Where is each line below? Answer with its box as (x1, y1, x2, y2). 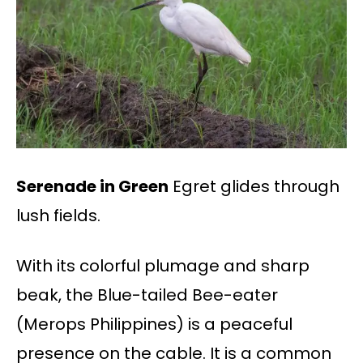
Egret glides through (169, 175, 340, 199)
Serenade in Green (16, 175, 169, 199)
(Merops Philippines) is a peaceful (16, 313, 293, 336)
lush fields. (16, 204, 100, 228)
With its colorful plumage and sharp (16, 254, 310, 278)
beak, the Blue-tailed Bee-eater (16, 284, 278, 307)
